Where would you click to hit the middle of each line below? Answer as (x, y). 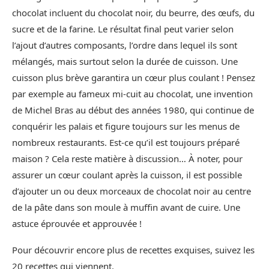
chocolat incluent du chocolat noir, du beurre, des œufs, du (133, 13)
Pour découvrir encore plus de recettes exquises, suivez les (133, 250)
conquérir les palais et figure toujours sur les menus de (126, 126)
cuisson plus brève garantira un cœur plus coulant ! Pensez (134, 78)
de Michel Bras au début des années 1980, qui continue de (133, 110)
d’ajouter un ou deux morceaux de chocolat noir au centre (131, 191)
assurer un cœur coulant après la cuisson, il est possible (127, 175)
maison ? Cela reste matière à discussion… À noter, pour (127, 159)
